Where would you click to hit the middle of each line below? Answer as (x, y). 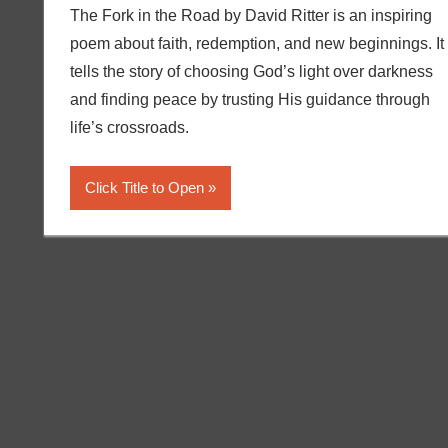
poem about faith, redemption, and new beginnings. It (256, 43)
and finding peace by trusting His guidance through (249, 99)
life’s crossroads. (129, 127)
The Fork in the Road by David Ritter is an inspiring (250, 15)
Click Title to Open (144, 187)
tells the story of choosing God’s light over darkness (251, 71)
